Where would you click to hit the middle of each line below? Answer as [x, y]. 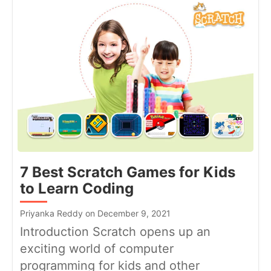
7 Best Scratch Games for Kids [128, 172]
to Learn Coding [77, 188]
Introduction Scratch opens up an [115, 231]
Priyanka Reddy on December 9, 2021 [95, 213]
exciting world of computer [97, 248]
